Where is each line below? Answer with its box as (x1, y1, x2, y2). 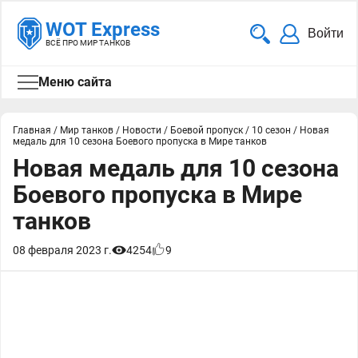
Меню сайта (38, 74, 112, 89)
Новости (122, 125, 161, 136)
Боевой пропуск (170, 125, 243, 136)
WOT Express (46, 18, 160, 41)
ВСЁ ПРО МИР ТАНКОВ (46, 38, 130, 47)
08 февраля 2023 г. (13, 244, 112, 257)
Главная (13, 125, 51, 136)
